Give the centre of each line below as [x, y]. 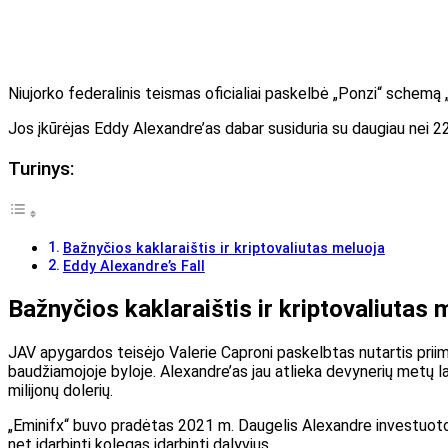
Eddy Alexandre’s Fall [133, 267]
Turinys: [41, 168]
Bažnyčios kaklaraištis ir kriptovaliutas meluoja [223, 249]
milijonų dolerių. [60, 390]
